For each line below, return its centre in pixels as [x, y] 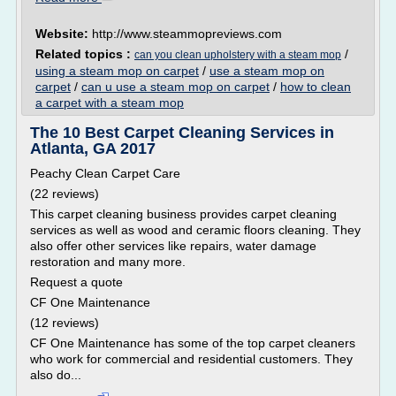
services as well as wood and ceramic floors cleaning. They [195, 230]
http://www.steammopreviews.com [187, 34]
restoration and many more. [108, 262]
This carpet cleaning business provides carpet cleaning [183, 214]
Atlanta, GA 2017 [93, 148]
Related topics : [85, 54]
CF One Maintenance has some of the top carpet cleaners [193, 343]
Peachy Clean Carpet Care [105, 173]
